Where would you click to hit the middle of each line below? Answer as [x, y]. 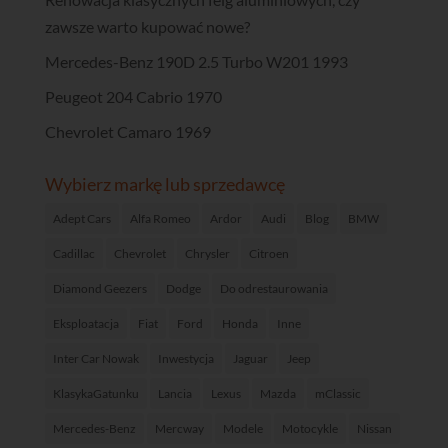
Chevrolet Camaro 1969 [127, 132]
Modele [242, 429]
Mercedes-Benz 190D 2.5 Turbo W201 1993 [196, 62]
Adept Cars [81, 219]
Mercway [179, 429]
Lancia [174, 394]
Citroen [268, 254]
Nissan [374, 429]
